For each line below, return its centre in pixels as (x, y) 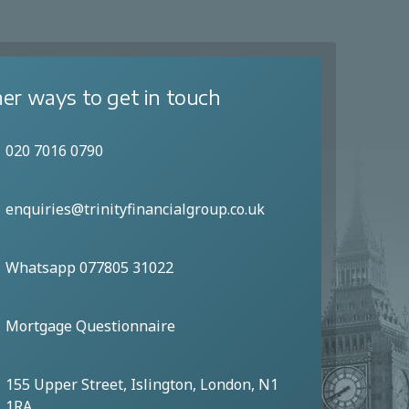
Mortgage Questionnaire (90, 325)
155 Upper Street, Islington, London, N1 (142, 384)
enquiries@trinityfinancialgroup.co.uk (135, 209)
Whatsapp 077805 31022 (89, 267)
